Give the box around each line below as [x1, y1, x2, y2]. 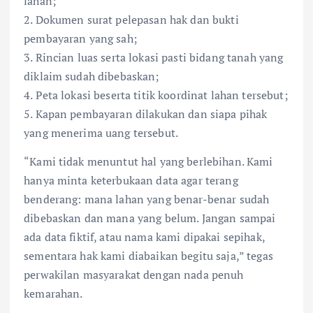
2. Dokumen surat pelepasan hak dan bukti [24, 11, 239, 27]
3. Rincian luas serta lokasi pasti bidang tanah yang [24, 49, 284, 65]
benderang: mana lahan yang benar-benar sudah [24, 191, 270, 207]
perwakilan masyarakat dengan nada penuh [24, 266, 244, 282]
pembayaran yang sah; [24, 30, 137, 46]
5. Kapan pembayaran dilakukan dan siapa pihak [24, 105, 268, 122]
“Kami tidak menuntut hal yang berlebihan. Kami [24, 153, 273, 169]
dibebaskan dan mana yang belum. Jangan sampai [24, 210, 276, 226]
